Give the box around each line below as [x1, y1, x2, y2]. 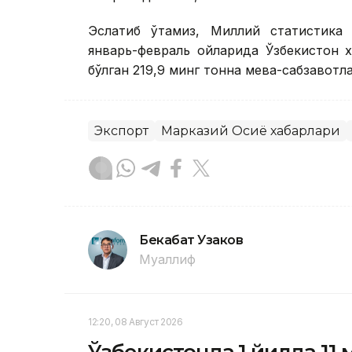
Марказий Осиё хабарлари [161, 123, 340, 139]
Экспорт [94, 123, 148, 139]
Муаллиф [139, 251, 196, 268]
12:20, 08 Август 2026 [88, 316, 183, 328]
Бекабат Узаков [139, 233, 244, 248]
